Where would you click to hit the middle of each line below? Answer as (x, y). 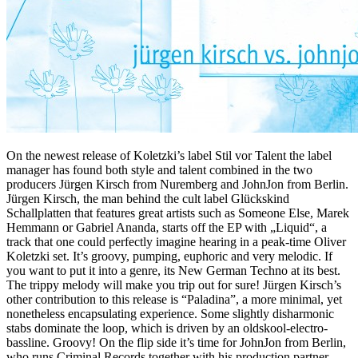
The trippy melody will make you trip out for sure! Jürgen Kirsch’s (174, 284)
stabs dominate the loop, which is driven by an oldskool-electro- (167, 328)
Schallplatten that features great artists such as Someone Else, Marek (178, 213)
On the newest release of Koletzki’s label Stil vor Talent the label (169, 155)
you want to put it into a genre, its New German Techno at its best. (173, 270)
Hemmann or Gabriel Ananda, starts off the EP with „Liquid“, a (167, 227)
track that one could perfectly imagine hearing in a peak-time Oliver (176, 241)
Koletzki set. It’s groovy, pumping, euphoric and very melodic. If (169, 256)
